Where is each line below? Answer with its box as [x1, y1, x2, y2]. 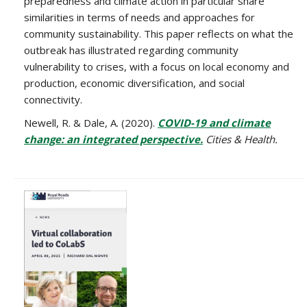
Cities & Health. [203, 132, 278, 146]
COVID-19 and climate [158, 115, 271, 130]
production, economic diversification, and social [24, 75, 245, 90]
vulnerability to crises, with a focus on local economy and [24, 59, 289, 73]
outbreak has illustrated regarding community [24, 42, 238, 57]
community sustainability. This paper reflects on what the [24, 26, 293, 40]
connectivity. [24, 92, 82, 106]
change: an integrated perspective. [24, 132, 203, 146]
